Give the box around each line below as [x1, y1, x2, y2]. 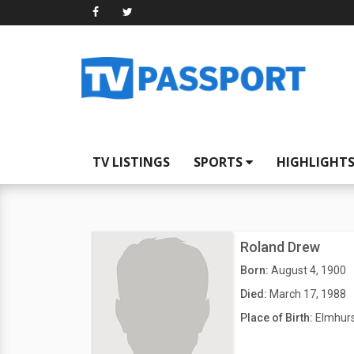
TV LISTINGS [92, 153, 170, 171]
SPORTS [194, 153, 246, 171]
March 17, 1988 [269, 288, 346, 300]
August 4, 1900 [270, 264, 346, 277]
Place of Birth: [239, 311, 315, 324]
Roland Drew [239, 239, 320, 255]
